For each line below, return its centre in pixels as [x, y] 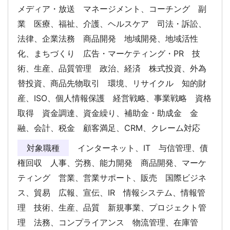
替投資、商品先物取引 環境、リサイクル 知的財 [112, 83]
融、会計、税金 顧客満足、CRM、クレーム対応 [113, 128]
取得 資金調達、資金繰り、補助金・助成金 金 [108, 113]
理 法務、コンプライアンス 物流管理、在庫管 [108, 222]
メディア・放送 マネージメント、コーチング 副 [112, 8]
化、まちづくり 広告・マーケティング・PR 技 [109, 53]
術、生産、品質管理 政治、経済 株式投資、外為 [112, 68]
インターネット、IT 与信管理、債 [141, 148]
